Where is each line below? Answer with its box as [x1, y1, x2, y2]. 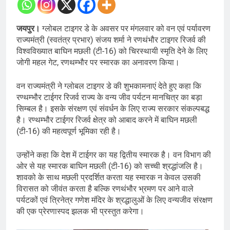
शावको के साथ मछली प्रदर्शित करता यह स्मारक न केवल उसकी [16, 172, 201, 183]
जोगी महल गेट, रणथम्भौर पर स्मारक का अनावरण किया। [16, 57, 180, 68]
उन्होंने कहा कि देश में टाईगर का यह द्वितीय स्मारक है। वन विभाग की [16, 150, 211, 160]
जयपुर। [16, 24, 42, 34]
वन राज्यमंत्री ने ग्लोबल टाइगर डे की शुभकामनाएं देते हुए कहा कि [16, 81, 201, 91]
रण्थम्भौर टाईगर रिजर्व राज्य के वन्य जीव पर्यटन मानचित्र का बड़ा [16, 92, 202, 103]
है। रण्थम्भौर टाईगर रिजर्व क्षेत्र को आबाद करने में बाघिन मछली [16, 115, 197, 125]
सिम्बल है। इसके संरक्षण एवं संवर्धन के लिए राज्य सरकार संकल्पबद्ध [16, 104, 209, 114]
